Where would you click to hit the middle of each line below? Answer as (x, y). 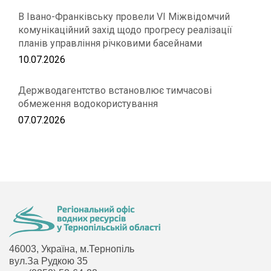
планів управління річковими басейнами (110, 43)
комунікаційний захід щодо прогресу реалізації (125, 30)
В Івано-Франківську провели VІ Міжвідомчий (124, 17)
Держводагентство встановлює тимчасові (115, 90)
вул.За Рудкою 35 (48, 261)
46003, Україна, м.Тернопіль (72, 249)
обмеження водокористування (88, 104)
